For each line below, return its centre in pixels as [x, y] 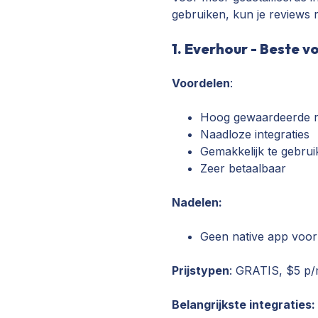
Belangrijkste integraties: [244, 305]
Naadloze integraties [255, 134]
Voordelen [201, 83]
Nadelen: [197, 202]
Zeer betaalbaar [243, 168]
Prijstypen [201, 270]
